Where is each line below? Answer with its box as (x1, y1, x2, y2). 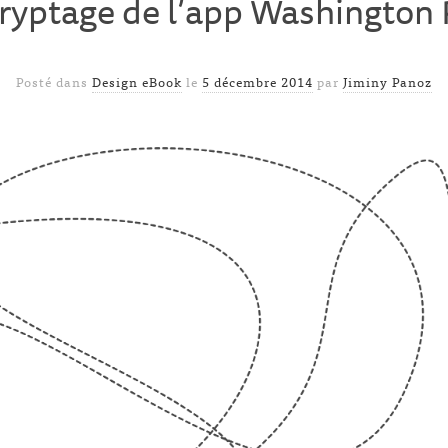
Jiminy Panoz (343, 71, 432, 93)
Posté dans (16, 71, 92, 93)
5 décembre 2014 (202, 71, 313, 93)
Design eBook (92, 71, 182, 93)
